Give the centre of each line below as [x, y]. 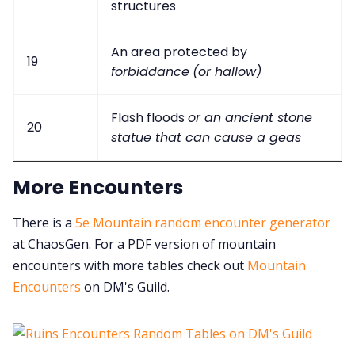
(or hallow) [227, 72]
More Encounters [98, 188]
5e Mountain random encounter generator [203, 223]
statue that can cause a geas [206, 138]
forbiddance [150, 72]
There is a [44, 223]
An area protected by [179, 52]
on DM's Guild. [125, 287]
